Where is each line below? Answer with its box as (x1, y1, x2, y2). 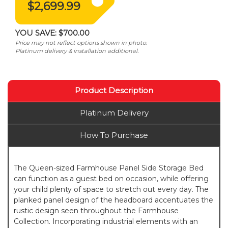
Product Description (75, 85, 153, 96)
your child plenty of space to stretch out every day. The (14, 185, 209, 194)
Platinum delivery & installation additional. (15, 47, 138, 55)
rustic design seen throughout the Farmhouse (14, 206, 179, 216)
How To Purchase (80, 130, 148, 140)
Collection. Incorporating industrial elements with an (14, 217, 198, 226)
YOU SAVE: (15, 28, 59, 38)
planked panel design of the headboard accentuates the (14, 195, 213, 205)
